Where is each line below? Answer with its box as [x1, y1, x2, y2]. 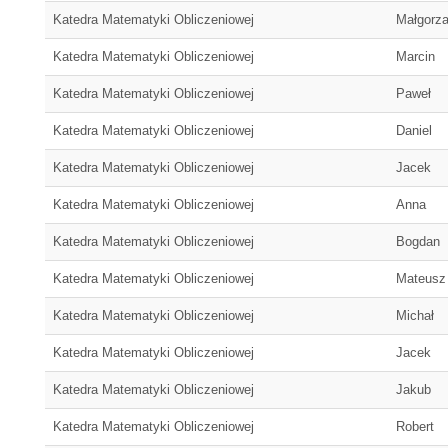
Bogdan [396, 234, 440, 249]
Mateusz [396, 271, 446, 286]
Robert [396, 419, 434, 434]
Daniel [396, 123, 432, 138]
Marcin [396, 49, 435, 64]
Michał [396, 308, 434, 323]
